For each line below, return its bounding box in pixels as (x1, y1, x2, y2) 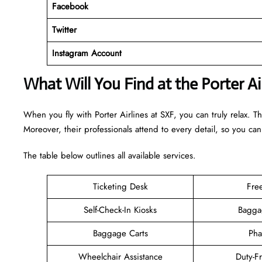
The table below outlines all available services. (23, 149, 196, 162)
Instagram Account (51, 46, 122, 60)
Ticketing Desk (92, 180, 148, 193)
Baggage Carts (92, 226, 148, 240)
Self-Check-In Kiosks (84, 203, 157, 216)
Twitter (51, 23, 77, 36)
